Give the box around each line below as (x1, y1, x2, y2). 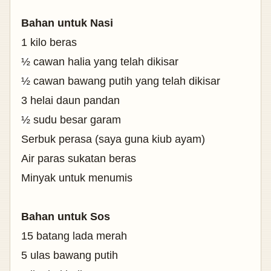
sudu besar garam (30, 113, 121, 126)
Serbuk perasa (21, 132, 92, 145)
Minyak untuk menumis (21, 171, 132, 184)
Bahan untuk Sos (21, 210, 110, 223)
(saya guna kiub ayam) (92, 132, 205, 145)
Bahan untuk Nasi (21, 16, 113, 29)
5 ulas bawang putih (21, 249, 118, 261)
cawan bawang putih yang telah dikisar (30, 74, 220, 87)
